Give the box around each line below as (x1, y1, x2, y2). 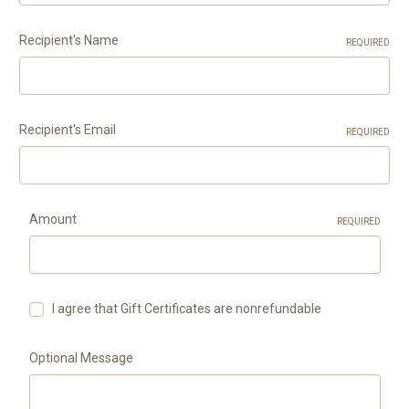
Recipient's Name (19, 33, 119, 47)
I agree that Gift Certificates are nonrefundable (52, 301, 322, 316)
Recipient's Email (19, 122, 116, 137)
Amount (28, 212, 77, 226)
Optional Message (28, 350, 133, 365)
